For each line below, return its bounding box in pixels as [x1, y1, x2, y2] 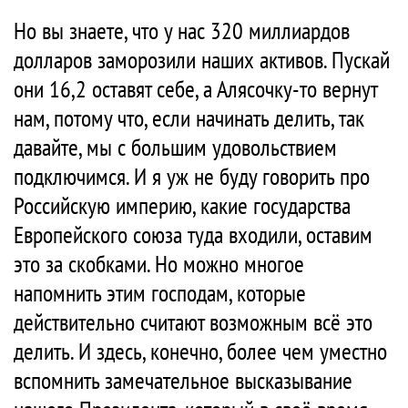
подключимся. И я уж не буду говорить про [14, 161, 370, 192]
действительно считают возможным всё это [14, 307, 372, 338]
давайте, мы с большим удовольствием [14, 132, 337, 163]
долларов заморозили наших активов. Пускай [14, 45, 390, 76]
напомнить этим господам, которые [14, 278, 306, 309]
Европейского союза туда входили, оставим [14, 219, 372, 250]
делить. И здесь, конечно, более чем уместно [14, 336, 387, 367]
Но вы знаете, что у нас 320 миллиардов [14, 15, 350, 46]
